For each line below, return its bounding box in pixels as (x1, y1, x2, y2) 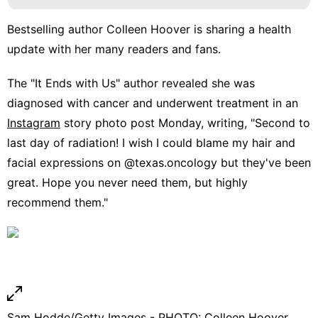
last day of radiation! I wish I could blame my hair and (7, 135, 295, 150)
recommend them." (7, 194, 108, 209)
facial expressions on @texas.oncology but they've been (7, 155, 311, 170)
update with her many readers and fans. (7, 41, 221, 56)
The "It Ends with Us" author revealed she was (7, 75, 255, 90)
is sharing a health (190, 21, 291, 36)
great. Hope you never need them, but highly (7, 175, 248, 190)
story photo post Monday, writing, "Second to (60, 115, 310, 130)
